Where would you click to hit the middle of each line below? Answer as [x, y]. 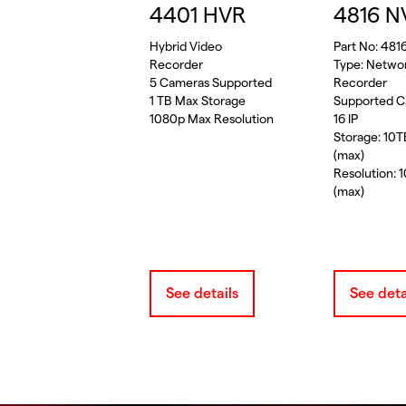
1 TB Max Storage [198, 101]
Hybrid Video [186, 47]
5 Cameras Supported [211, 83]
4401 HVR [198, 16]
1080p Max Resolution [212, 119]
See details [203, 293]
